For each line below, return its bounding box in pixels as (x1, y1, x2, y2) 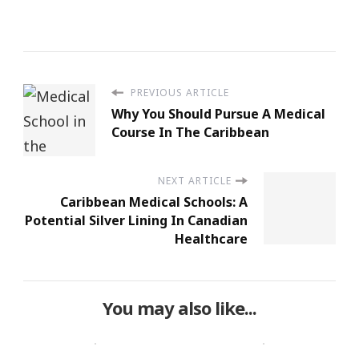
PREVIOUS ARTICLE (127, 85, 229, 99)
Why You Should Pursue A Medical (111, 104, 325, 123)
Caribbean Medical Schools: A (60, 192, 248, 211)
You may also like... (103, 296, 256, 320)
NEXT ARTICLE (158, 173, 232, 188)
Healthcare (175, 229, 248, 248)
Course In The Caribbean (111, 123, 269, 141)
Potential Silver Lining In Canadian (25, 211, 248, 229)
